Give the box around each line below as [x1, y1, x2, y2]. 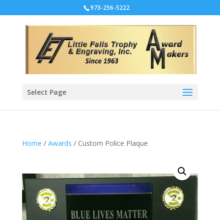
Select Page [27, 87, 66, 97]
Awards [48, 138, 72, 148]
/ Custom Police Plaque [71, 138, 148, 148]
